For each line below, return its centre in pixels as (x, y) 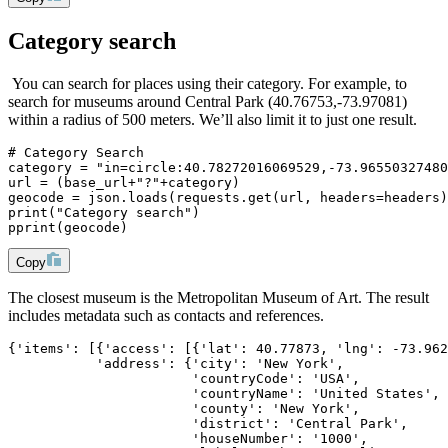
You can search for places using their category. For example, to (207, 83)
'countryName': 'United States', (224, 393)
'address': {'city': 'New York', (176, 363)
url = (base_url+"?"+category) (124, 182)
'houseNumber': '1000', (188, 438)
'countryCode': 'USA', (184, 378)
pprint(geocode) (68, 227)
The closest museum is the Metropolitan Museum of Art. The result (218, 297)
